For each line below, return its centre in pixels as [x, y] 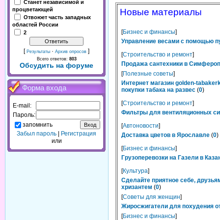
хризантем [137, 187]
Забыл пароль [37, 134]
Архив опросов [71, 52]
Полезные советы [148, 74]
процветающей [33, 9]
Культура [135, 171]
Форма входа [44, 88]
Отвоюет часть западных [57, 17]
